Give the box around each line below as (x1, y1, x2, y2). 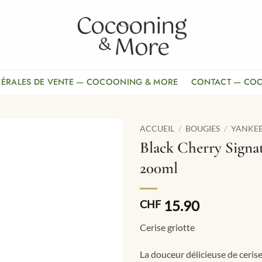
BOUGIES (185, 124, 220, 133)
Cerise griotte (140, 221, 195, 233)
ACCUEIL (140, 124, 174, 133)
